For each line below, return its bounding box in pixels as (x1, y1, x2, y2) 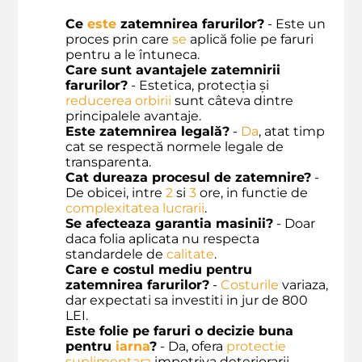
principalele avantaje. (65, 107, 201, 124)
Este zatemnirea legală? (65, 123, 229, 139)
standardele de (65, 246, 166, 262)
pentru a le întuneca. (65, 46, 200, 62)
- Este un (264, 15, 326, 32)
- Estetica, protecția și (128, 77, 269, 93)
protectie (226, 338, 286, 354)
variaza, (279, 276, 328, 293)
